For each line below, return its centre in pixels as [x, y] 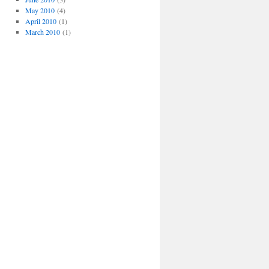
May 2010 [40, 10]
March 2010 [42, 32]
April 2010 [41, 21]
